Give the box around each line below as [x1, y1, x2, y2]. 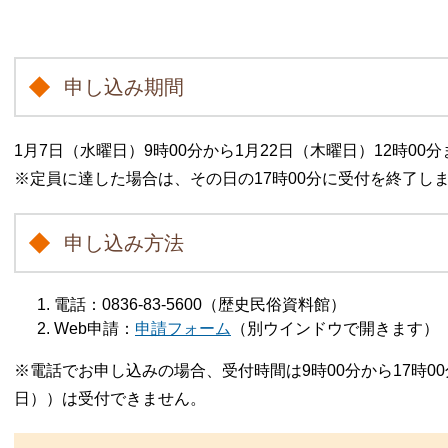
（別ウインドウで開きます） [231, 319, 439, 337]
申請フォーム [135, 319, 231, 337]
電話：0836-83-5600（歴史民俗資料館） [54, 295, 346, 313]
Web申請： [54, 319, 135, 337]
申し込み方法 [64, 231, 184, 254]
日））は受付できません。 [14, 389, 206, 407]
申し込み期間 [64, 75, 184, 98]
